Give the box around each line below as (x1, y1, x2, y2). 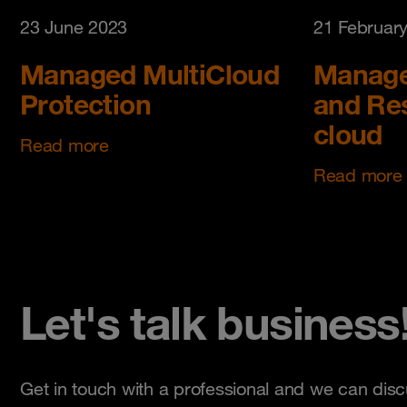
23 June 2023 (20, 15, 127, 38)
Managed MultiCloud (20, 56, 280, 91)
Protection (20, 86, 151, 121)
